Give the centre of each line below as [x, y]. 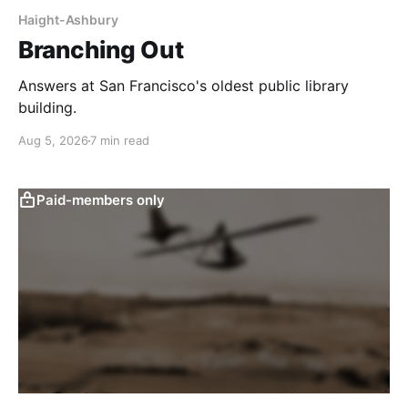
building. [47, 108]
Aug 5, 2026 [53, 141]
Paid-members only [101, 200]
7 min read [120, 141]
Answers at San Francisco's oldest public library [184, 86]
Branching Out [101, 50]
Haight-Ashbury [69, 20]
